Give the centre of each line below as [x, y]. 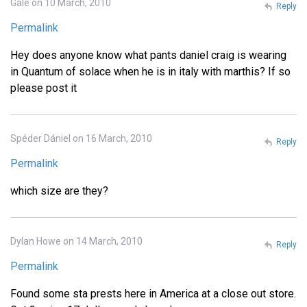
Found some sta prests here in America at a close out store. [153, 293]
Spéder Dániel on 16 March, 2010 [81, 138]
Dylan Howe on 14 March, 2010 [76, 241]
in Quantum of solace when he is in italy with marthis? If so [150, 71]
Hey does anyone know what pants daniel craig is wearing [148, 55]
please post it [44, 88]
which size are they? [59, 191]
